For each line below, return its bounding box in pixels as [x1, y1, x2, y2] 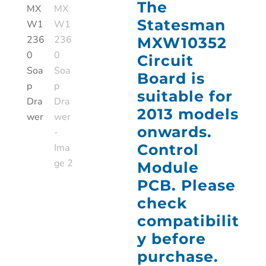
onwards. [137, 123, 213, 141]
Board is [137, 69, 205, 87]
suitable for [137, 87, 233, 105]
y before [137, 230, 207, 248]
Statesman [137, 16, 226, 34]
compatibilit [137, 212, 240, 230]
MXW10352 [137, 34, 227, 52]
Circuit [137, 52, 194, 69]
